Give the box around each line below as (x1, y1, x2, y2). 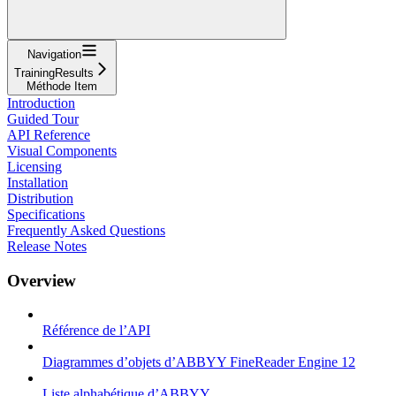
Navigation (27, 47, 81, 61)
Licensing (7, 158, 62, 174)
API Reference (7, 126, 90, 142)
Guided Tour (7, 110, 79, 126)
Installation (7, 174, 68, 190)
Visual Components (7, 142, 117, 158)
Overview (7, 270, 76, 290)
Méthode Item (27, 79, 97, 93)
